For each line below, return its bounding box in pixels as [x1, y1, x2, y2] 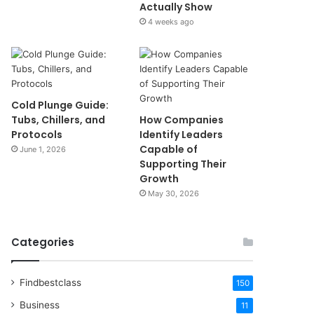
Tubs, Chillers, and [11, 113, 106, 127]
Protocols [11, 128, 63, 142]
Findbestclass [20, 277, 82, 288]
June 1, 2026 [20, 144, 67, 154]
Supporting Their [139, 157, 226, 171]
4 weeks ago [147, 17, 194, 27]
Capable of [139, 142, 198, 156]
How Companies [139, 113, 224, 127]
